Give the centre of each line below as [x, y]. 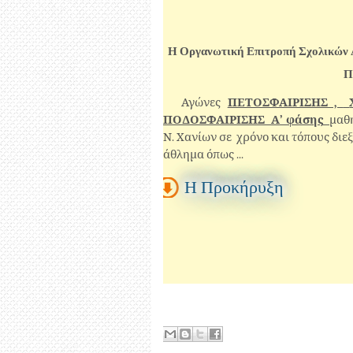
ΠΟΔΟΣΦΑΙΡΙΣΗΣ [216, 120]
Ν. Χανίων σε [199, 137]
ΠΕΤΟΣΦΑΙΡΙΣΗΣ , [285, 103]
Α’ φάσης [297, 120]
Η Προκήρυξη [234, 188]
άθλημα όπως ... [206, 155]
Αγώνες [204, 103]
